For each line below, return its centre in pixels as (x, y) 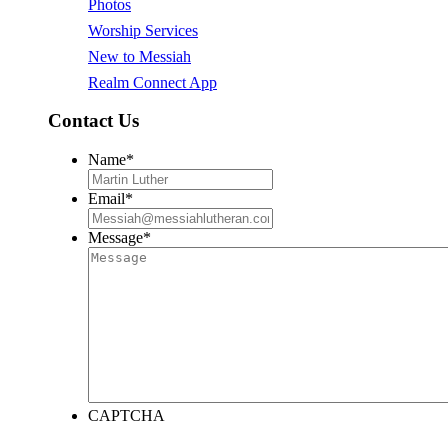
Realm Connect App (152, 82)
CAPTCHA (126, 416)
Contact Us (93, 121)
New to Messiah (139, 56)
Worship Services (143, 30)
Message (115, 238)
